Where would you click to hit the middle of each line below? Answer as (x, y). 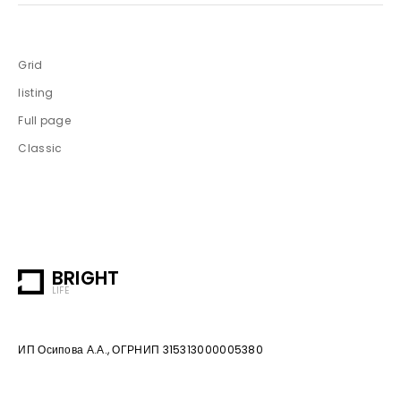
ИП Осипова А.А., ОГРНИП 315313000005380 (141, 350)
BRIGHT (85, 278)
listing (36, 92)
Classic (40, 148)
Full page (45, 120)
